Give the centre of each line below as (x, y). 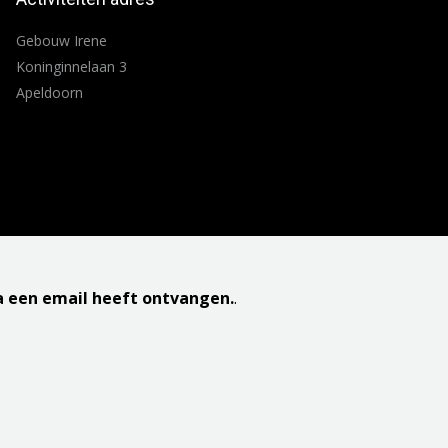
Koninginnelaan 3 (71, 66)
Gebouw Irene (61, 40)
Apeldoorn (49, 92)
